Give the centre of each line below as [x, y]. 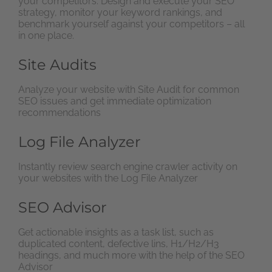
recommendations [59, 113]
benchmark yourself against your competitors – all [131, 24]
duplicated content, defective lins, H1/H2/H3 [119, 244]
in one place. [46, 35]
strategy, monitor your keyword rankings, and [120, 12]
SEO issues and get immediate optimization [115, 101]
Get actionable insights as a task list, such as [116, 233]
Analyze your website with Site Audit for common [129, 90]
